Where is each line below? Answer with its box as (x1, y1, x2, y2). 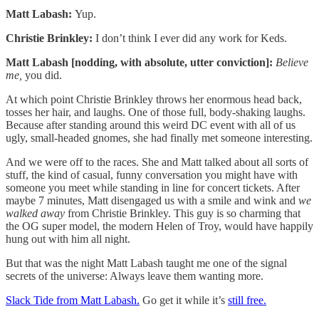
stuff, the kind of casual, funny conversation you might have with (6, 169, 298, 182)
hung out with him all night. (6, 233, 130, 246)
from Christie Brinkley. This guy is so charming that (65, 207, 300, 220)
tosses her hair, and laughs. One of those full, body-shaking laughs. (6, 106, 305, 119)
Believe (276, 56, 308, 69)
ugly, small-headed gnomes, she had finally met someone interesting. (6, 132, 313, 145)
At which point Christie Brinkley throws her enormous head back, (6, 93, 302, 106)
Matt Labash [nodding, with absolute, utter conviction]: (6, 56, 276, 69)
